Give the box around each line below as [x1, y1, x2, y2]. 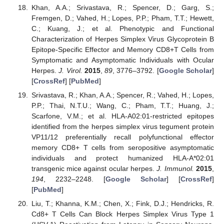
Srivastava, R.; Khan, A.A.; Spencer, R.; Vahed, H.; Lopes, [31, 90, 214, 99]
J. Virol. [58, 66, 82, 74]
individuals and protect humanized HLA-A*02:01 [31, 153, 214, 162]
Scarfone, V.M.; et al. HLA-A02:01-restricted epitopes [31, 111, 214, 120]
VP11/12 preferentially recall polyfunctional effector [31, 132, 214, 141]
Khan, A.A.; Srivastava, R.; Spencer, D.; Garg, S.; [31, 3, 214, 11]
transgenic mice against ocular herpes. [31, 164, 157, 172]
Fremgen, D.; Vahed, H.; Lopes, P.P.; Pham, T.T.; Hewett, [31, 13, 214, 22]
